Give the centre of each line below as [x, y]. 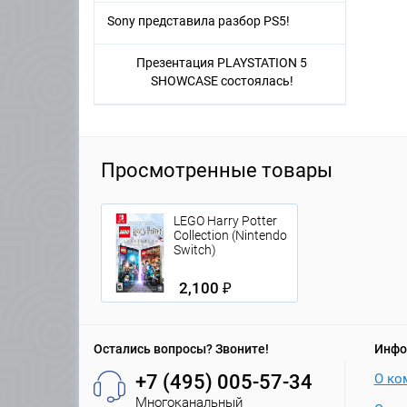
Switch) [195, 250]
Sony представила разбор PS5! [199, 21]
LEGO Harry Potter [225, 221]
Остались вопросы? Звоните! [181, 349]
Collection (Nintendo [230, 236]
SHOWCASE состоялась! [222, 81]
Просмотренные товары [217, 171]
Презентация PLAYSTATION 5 [222, 63]
